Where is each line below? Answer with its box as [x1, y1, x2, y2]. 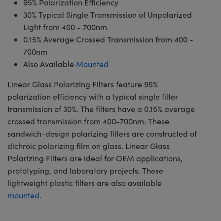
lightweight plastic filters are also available [7, 177, 162, 188]
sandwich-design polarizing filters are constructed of [7, 128, 197, 139]
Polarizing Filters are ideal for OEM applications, [7, 152, 183, 163]
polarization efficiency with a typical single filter [7, 91, 178, 102]
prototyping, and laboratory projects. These [7, 165, 163, 176]
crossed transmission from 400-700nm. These [7, 115, 169, 126]
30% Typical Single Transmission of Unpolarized [23, 9, 192, 20]
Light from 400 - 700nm [23, 21, 107, 32]
